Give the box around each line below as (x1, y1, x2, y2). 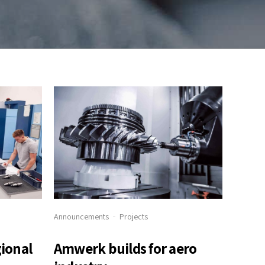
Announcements (54, 211, 109, 222)
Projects (119, 211, 148, 222)
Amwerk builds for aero (54, 238, 197, 258)
